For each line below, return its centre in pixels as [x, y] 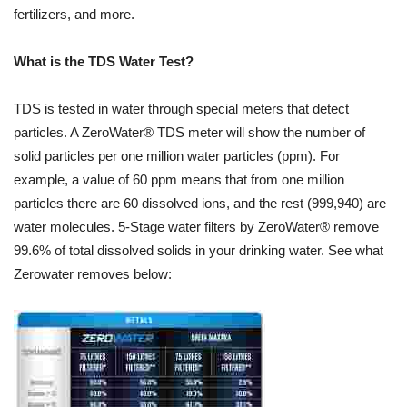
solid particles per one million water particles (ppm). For [177, 156]
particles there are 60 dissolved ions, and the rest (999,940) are [200, 203]
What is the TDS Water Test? [104, 62]
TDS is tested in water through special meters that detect [181, 109]
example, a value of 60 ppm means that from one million [179, 180]
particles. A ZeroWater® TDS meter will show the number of [189, 133]
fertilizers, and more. [74, 15]
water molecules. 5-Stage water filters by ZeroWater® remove [196, 227]
